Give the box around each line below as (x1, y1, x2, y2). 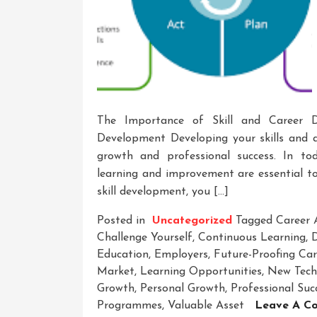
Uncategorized (152, 214, 232, 226)
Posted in (97, 214, 149, 226)
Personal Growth (140, 282, 225, 294)
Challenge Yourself (97, 231, 192, 243)
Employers (154, 248, 208, 260)
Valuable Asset (168, 299, 244, 311)
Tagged (236, 214, 276, 226)
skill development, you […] (97, 185, 229, 197)
